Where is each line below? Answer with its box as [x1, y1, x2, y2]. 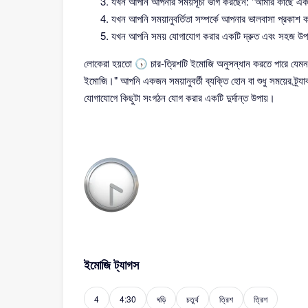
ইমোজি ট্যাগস [84, 256, 139, 274]
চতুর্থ [186, 293, 199, 305]
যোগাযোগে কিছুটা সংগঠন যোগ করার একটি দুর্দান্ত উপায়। [84, 90, 275, 104]
